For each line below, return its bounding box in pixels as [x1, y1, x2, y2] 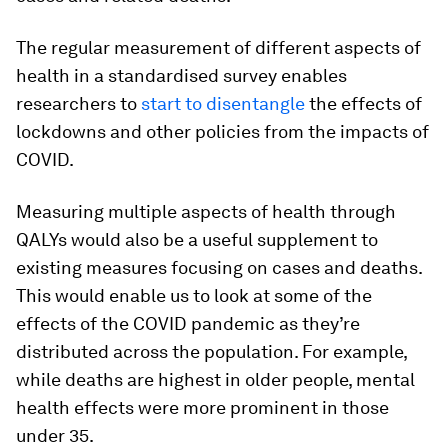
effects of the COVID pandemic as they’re [16, 312, 360, 334]
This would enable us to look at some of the [16, 284, 372, 306]
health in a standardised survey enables [16, 64, 347, 86]
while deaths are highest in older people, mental [16, 368, 415, 390]
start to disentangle [141, 92, 305, 114]
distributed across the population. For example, [16, 340, 407, 362]
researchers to [16, 92, 141, 114]
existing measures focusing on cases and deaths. [16, 256, 422, 278]
